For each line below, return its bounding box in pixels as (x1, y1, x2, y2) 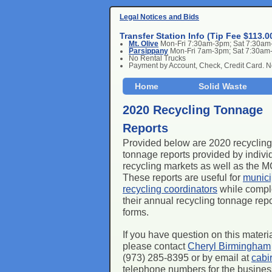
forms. (123, 207, 149, 217)
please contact (123, 241, 188, 251)
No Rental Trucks (129, 54, 186, 63)
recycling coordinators (123, 184, 217, 194)
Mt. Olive (129, 39, 158, 48)
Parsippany (129, 47, 168, 55)
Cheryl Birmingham (188, 241, 271, 251)
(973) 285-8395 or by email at (123, 253, 251, 263)
